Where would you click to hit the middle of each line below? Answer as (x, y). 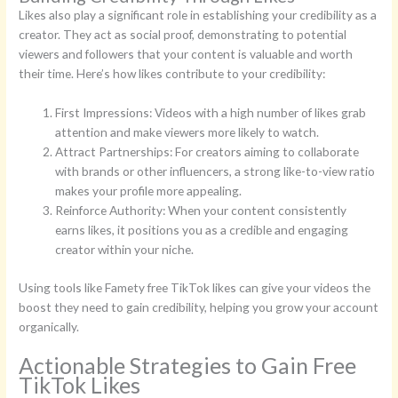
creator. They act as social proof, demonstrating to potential (183, 35)
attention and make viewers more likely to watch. (187, 132)
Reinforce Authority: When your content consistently (201, 210)
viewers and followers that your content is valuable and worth (186, 54)
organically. (49, 326)
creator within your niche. (125, 249)
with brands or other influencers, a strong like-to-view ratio (215, 171)
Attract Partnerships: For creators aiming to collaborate (207, 151)
